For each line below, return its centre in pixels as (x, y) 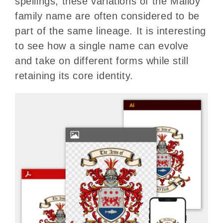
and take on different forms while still (102, 60)
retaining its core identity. (74, 75)
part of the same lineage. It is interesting (111, 31)
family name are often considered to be (107, 16)
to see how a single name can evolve (102, 46)
